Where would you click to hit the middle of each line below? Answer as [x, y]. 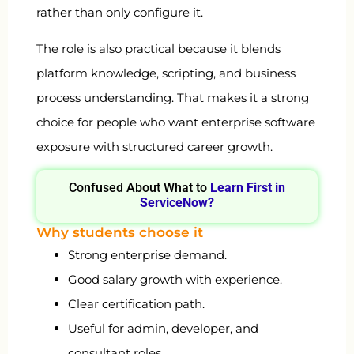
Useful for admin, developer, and [163, 329]
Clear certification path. [136, 304]
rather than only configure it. [120, 13]
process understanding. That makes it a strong [173, 97]
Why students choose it [120, 233]
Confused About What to [139, 188]
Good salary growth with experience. [175, 280]
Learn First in [248, 188]
